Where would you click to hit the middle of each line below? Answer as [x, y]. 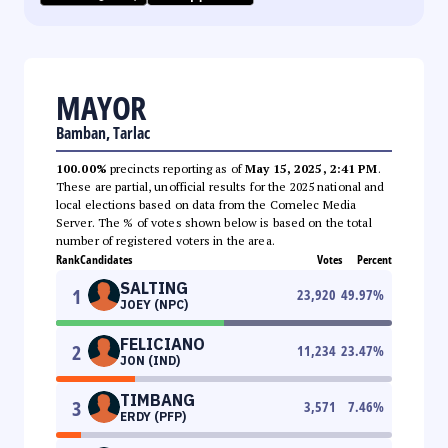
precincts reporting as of [176, 168]
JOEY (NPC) [154, 304]
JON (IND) [150, 360]
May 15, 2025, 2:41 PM [311, 168]
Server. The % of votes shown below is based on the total [214, 222]
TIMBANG [157, 399]
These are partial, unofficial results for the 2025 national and [220, 186]
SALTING [154, 287]
